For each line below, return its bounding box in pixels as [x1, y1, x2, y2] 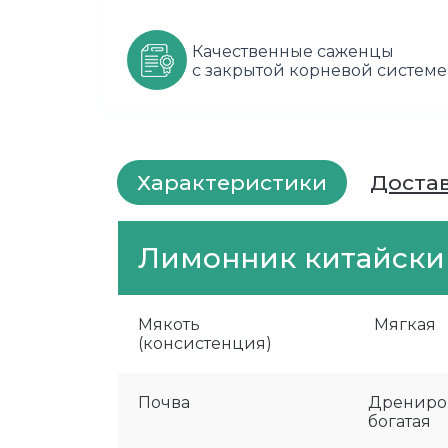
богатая [367, 412, 431, 431]
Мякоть [138, 315, 200, 334]
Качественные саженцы [192, 42, 394, 61]
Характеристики [137, 170, 327, 195]
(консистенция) [138, 334, 272, 353]
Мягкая [374, 315, 436, 334]
